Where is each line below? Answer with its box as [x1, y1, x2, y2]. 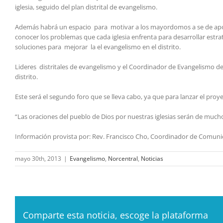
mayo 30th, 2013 [15, 154, 61, 163]
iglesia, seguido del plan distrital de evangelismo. [15, 2, 157, 12]
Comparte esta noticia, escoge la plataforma [23, 209, 209, 222]
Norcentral [108, 154, 138, 163]
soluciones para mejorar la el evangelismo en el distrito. [15, 42, 181, 52]
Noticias [141, 154, 163, 163]
